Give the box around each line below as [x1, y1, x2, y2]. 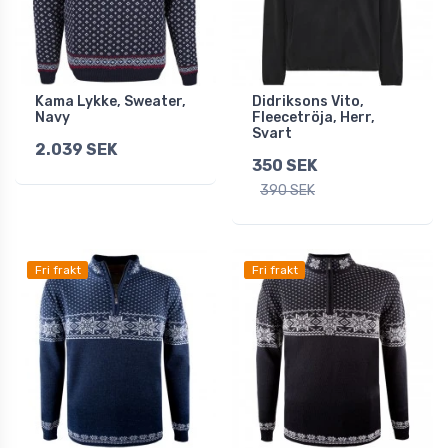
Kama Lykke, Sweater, [35, 93, 186, 111]
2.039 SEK [35, 140, 117, 160]
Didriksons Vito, [252, 93, 364, 111]
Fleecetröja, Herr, [252, 109, 375, 127]
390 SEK [260, 182, 315, 200]
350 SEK [252, 156, 317, 176]
